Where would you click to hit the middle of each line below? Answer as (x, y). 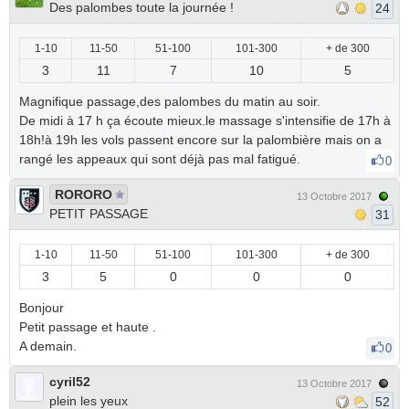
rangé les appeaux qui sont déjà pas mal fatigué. (162, 159)
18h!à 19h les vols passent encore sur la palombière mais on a (200, 140)
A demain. (50, 346)
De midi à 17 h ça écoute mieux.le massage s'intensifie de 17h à (205, 121)
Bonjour (42, 308)
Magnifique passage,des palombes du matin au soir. (170, 101)
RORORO (84, 194)
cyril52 (70, 382)
